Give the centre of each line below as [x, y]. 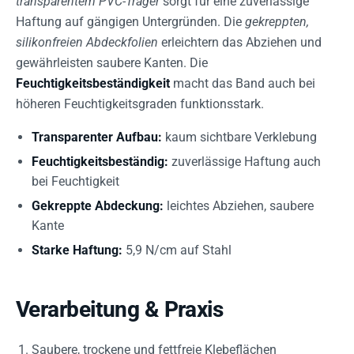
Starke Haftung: [77, 250]
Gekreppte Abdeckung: [98, 206]
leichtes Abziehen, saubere [239, 206]
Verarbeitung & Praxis [120, 309]
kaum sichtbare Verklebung [239, 137]
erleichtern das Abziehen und [240, 42]
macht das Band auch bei [243, 83]
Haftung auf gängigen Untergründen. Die [130, 22]
